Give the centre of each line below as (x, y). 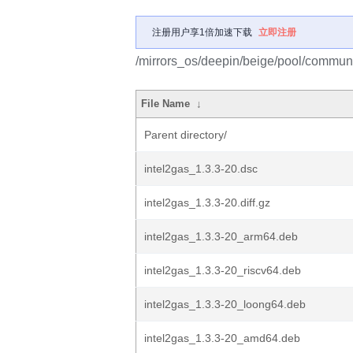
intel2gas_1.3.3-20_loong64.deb (225, 304)
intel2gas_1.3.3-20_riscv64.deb (223, 270)
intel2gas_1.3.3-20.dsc (201, 169)
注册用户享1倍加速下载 (202, 32)
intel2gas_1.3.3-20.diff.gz (207, 203)
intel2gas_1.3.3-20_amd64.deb (222, 338)
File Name (166, 104)
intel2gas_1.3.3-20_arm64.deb (221, 236)
